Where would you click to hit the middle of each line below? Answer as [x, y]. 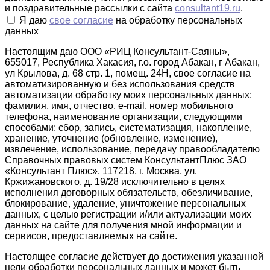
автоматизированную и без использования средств [120, 84]
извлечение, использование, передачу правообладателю [132, 149]
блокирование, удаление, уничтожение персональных [125, 203]
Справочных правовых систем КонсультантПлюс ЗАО [126, 160]
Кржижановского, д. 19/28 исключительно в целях [115, 181]
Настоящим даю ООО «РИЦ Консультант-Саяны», [117, 51]
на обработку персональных [178, 20]
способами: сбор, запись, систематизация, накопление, [128, 127]
